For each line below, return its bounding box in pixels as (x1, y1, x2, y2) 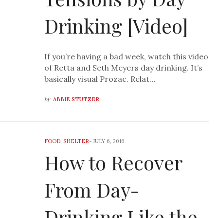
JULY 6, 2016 (93, 138, 125, 145)
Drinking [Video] (44, 13, 189, 39)
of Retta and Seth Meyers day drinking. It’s (44, 63, 203, 73)
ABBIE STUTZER (53, 96, 100, 103)
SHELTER (63, 138, 90, 145)
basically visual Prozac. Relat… (44, 74, 156, 84)
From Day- (44, 177, 140, 203)
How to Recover (44, 149, 182, 176)
